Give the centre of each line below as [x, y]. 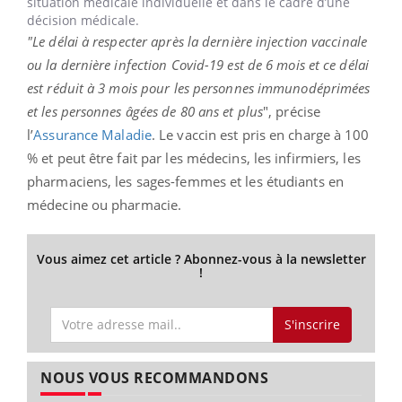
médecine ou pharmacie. [105, 205]
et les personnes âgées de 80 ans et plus [145, 112]
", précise [292, 112]
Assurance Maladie [92, 135]
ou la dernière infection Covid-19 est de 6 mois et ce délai [198, 65]
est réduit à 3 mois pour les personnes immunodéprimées [199, 88]
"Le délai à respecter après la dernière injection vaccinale [197, 42]
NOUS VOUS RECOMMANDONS [154, 377]
